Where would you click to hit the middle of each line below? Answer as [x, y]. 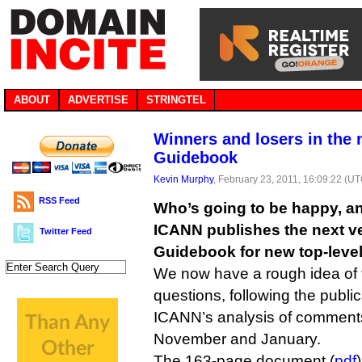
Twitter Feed [66, 231]
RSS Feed [59, 200]
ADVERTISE [98, 100]
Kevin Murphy [183, 179]
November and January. [237, 339]
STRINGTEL [176, 100]
